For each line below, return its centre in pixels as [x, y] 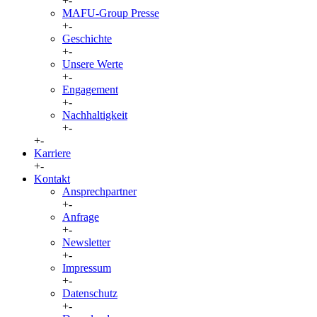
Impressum [87, 268]
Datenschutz [90, 293]
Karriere [52, 153]
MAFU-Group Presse [111, 13]
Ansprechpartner [99, 191]
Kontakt [52, 179]
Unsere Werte [93, 64]
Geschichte [87, 39]
